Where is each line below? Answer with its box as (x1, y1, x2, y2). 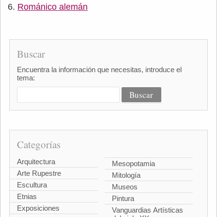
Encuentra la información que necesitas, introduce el (16, 65, 182, 74)
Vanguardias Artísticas (112, 205, 183, 214)
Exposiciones (16, 204, 60, 213)
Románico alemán (17, 2, 88, 12)
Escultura (16, 181, 47, 189)
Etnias (16, 192, 37, 201)
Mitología (112, 170, 140, 179)
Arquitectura (16, 157, 55, 166)
